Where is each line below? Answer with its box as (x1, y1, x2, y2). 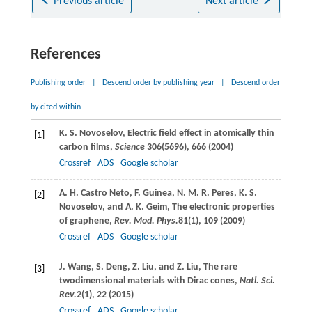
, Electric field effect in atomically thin (122, 127, 274, 139)
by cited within (30, 102, 81, 111)
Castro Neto (80, 187, 130, 198)
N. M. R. (174, 187, 212, 198)
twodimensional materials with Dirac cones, (58, 275, 240, 286)
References (30, 46, 101, 63)
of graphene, (58, 215, 114, 226)
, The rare (198, 261, 237, 272)
